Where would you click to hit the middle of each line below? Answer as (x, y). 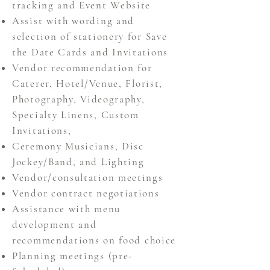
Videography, (113, 99)
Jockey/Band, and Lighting (80, 162)
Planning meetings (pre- (73, 256)
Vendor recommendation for (82, 68)
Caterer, (34, 83)
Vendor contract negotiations (88, 193)
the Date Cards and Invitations (92, 52)
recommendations (58, 240)
